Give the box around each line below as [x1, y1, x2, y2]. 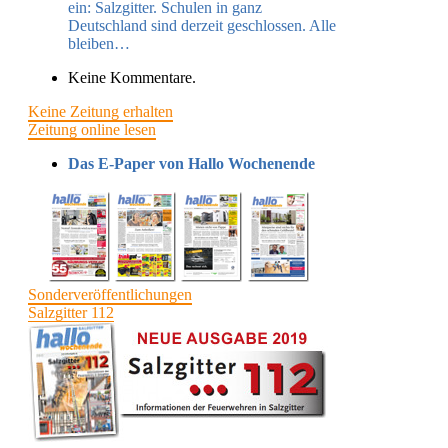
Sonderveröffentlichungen [28, 285, 192, 303]
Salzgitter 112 [28, 303, 114, 321]
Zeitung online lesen [28, 120, 156, 138]
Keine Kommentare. [68, 68, 196, 86]
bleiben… [68, 34, 130, 52]
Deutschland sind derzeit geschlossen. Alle [68, 16, 336, 34]
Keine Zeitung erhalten [28, 102, 173, 120]
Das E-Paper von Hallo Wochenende [68, 154, 315, 172]
